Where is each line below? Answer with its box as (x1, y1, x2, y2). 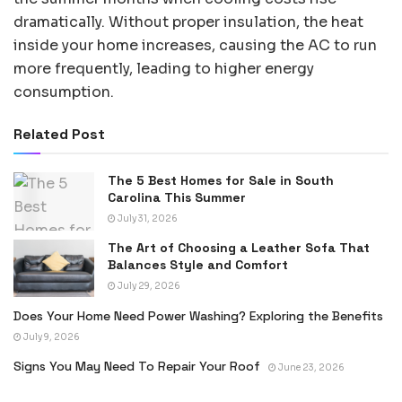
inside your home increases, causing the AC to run (13, 36, 377, 56)
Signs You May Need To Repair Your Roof (13, 357, 260, 374)
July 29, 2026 (116, 279, 180, 292)
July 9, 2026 (22, 330, 80, 343)
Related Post (13, 125, 105, 144)
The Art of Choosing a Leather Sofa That (108, 239, 370, 256)
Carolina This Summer (108, 189, 246, 206)
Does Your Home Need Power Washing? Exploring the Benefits (13, 307, 383, 324)
